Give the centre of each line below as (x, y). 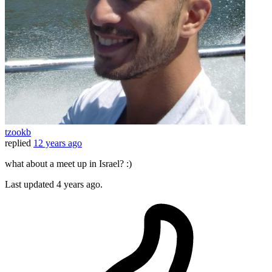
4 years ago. (80, 185)
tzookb (18, 132)
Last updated (31, 185)
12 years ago (58, 143)
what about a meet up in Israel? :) (68, 164)
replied (18, 143)
